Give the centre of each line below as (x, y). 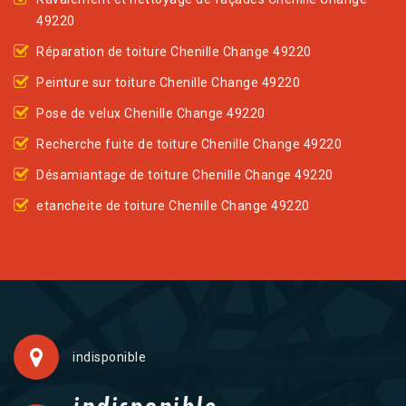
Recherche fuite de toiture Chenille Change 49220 (189, 145)
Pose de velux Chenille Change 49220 (151, 114)
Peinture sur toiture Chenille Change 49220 (168, 83)
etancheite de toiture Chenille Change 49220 (173, 206)
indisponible (109, 358)
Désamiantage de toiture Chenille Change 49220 (185, 175)
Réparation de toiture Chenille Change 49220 (174, 52)
